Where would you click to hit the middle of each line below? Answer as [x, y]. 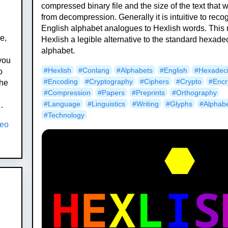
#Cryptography [109, 81]
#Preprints [149, 92]
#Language [62, 104]
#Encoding [61, 81]
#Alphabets [135, 70]
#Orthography [195, 92]
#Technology [64, 115]
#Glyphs [179, 104]
